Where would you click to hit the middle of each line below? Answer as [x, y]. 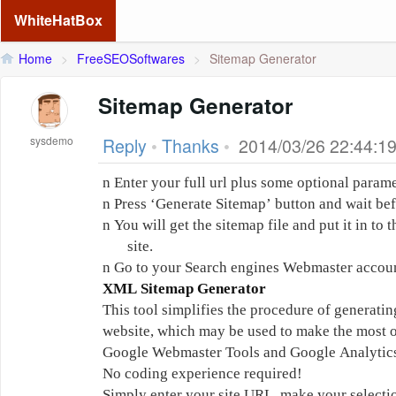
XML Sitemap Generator [184, 289]
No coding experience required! [202, 373]
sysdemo [52, 140]
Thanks [190, 146]
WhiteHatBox [58, 20]
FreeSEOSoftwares [131, 58]
